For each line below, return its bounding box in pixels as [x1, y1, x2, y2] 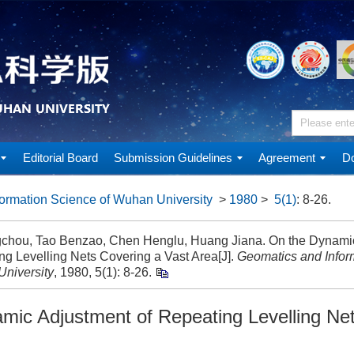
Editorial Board [22, 151, 98, 164]
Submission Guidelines [113, 151, 232, 164]
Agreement [258, 151, 316, 164]
